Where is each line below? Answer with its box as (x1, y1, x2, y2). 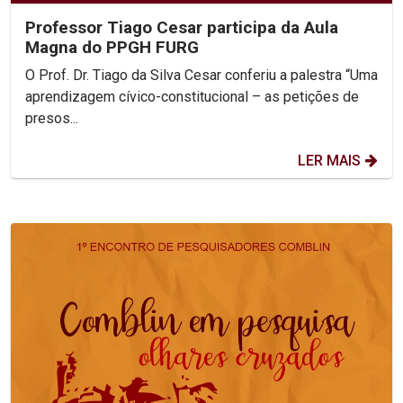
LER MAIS (298, 151, 361, 169)
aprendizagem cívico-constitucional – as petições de (25, 87, 359, 105)
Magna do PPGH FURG (25, 36, 199, 58)
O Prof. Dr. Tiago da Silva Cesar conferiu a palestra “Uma (25, 66, 378, 84)
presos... (25, 109, 78, 127)
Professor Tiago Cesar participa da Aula (25, 16, 338, 38)
